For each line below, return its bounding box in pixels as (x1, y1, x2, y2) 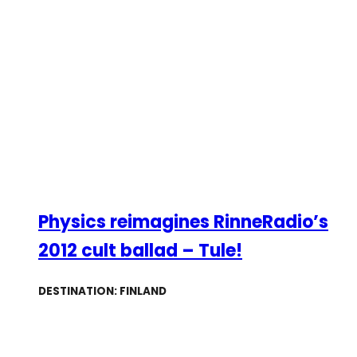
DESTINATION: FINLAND (38, 283, 167, 299)
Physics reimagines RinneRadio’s (38, 209, 328, 234)
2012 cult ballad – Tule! (38, 237, 242, 263)
